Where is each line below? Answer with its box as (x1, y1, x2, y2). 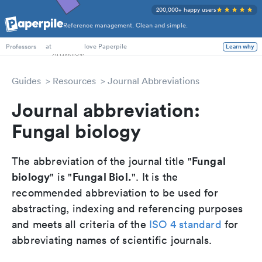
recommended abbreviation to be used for (12, 186, 218, 199)
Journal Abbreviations (108, 75, 199, 87)
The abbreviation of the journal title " (12, 154, 192, 168)
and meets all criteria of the (12, 218, 149, 231)
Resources (53, 75, 96, 87)
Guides (12, 75, 41, 87)
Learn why (226, 42, 254, 51)
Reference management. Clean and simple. (63, 20, 188, 30)
